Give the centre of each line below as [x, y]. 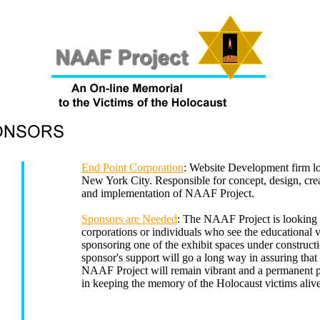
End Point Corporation [132, 167]
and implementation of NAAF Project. [168, 193]
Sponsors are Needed [129, 219]
